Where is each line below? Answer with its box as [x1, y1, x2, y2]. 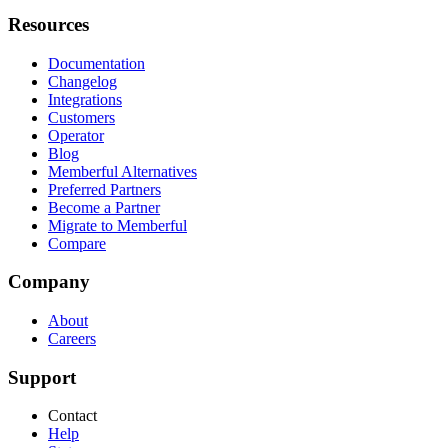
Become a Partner [48, 198, 160, 216]
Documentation [48, 54, 145, 72]
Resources [8, 13, 89, 35]
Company [8, 271, 90, 293]
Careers [48, 329, 96, 347]
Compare [48, 234, 106, 252]
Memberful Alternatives [48, 162, 197, 180]
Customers [48, 108, 115, 126]
